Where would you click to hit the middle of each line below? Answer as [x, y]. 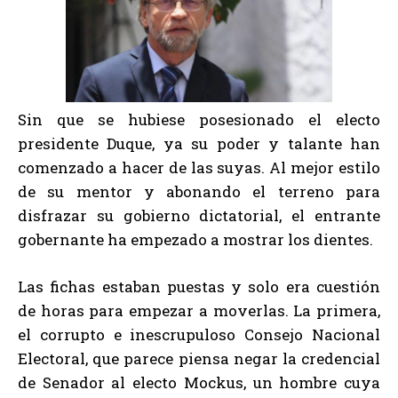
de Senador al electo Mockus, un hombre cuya [199, 382]
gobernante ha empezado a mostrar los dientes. [195, 239]
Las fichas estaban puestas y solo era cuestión [199, 286]
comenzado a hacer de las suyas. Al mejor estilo [199, 167]
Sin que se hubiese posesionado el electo [199, 119]
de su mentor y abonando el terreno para [199, 191]
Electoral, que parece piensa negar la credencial [199, 358]
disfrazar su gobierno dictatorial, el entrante [199, 215]
